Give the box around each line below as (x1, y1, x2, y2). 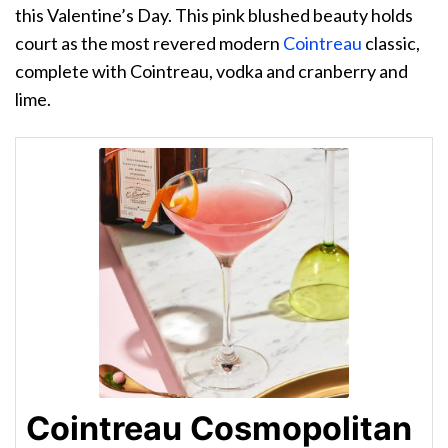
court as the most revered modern (15, 32, 283, 55)
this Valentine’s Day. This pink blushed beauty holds (15, 4, 413, 27)
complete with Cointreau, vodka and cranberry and (15, 60, 408, 83)
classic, (362, 32, 420, 55)
